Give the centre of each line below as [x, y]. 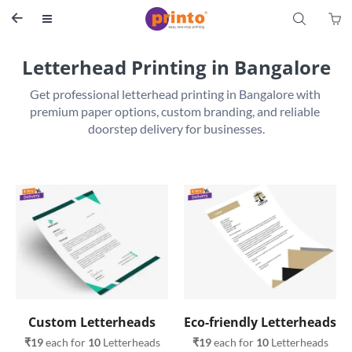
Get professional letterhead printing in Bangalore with [175, 94]
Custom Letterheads [92, 322]
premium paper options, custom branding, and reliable [175, 111]
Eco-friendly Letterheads [260, 322]
